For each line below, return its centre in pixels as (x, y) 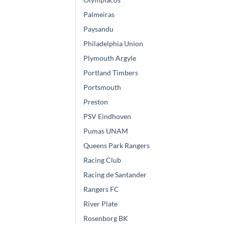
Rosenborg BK (106, 218)
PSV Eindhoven (107, 117)
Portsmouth (102, 87)
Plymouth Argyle (110, 58)
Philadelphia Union (113, 44)
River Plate (100, 204)
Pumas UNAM (106, 131)
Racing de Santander (115, 175)
